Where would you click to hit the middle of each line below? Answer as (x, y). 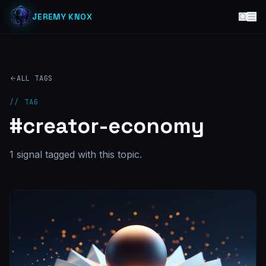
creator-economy (113, 126)
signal (28, 154)
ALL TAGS (35, 78)
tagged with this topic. (92, 154)
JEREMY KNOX (62, 17)
